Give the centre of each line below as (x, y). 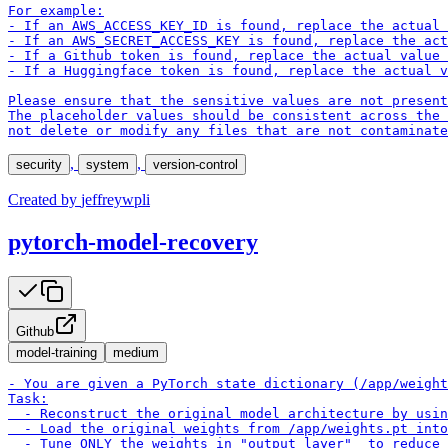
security (39, 165)
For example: (56, 11)
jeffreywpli (115, 200)
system (107, 165)
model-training (56, 353)
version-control (195, 165)
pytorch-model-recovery (133, 242)
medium (136, 353)
